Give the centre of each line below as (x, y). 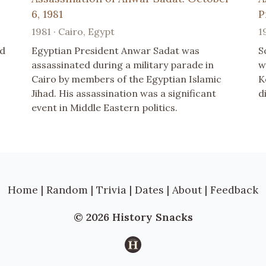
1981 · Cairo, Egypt (73, 31)
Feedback (234, 189)
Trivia (111, 189)
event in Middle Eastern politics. (105, 107)
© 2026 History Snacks (133, 217)
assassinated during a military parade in (123, 64)
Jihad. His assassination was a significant (124, 93)
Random (67, 189)
